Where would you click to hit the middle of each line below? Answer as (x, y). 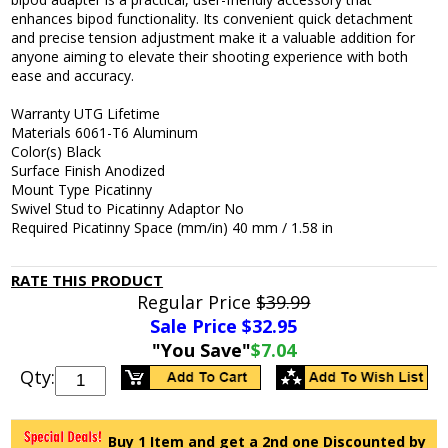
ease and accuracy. (73, 76)
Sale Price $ (201, 326)
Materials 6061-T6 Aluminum (105, 133)
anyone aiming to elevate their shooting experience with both (210, 57)
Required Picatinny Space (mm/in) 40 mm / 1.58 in (172, 228)
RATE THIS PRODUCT (87, 280)
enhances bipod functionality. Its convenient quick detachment (212, 19)
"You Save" (201, 350)
